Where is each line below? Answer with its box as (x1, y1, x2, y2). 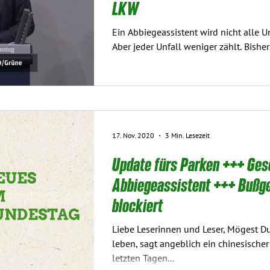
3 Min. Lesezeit (165, 131, 210, 140)
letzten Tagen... (112, 253, 174, 265)
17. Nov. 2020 (112, 131, 154, 140)
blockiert (112, 195, 163, 216)
